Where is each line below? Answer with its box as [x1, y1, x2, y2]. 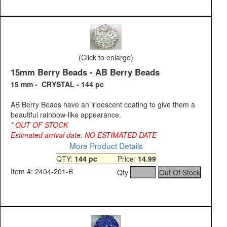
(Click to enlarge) [79, 52, 133, 63]
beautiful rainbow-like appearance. [11, 109, 121, 120]
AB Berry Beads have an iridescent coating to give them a [11, 99, 195, 110]
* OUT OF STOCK [11, 120, 70, 130]
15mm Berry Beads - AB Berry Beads [11, 66, 160, 79]
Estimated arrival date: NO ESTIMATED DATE [11, 130, 157, 140]
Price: [97, 154, 138, 164]
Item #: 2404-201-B [11, 166, 73, 177]
